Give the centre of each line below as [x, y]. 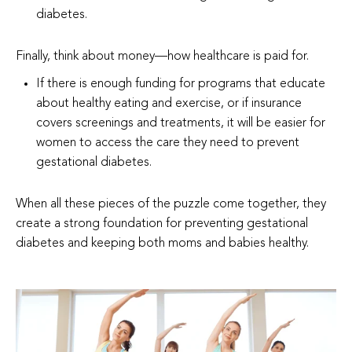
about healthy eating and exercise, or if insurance [169, 104]
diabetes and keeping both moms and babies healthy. [162, 244]
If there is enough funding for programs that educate [181, 84]
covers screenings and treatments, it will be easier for [181, 124]
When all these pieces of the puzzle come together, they [171, 205]
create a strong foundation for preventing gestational [162, 224]
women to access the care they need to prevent [168, 143]
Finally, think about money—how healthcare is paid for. [164, 57]
